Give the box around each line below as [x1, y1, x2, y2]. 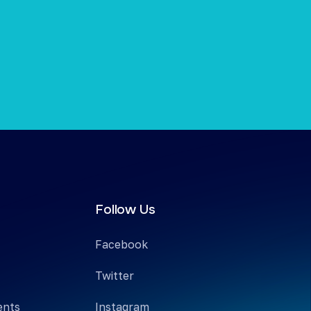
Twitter [95, 269, 135, 283]
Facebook [95, 237, 149, 252]
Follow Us [95, 201, 155, 219]
